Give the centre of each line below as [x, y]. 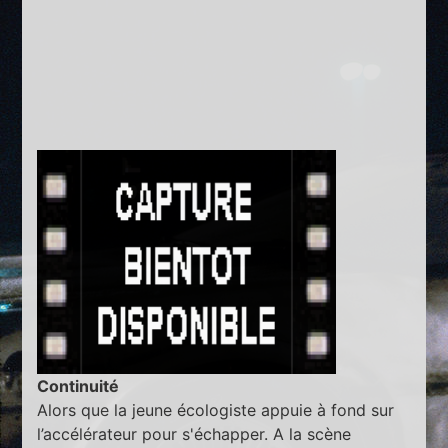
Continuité [78, 385]
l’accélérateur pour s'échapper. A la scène [194, 433]
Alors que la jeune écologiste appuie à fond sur [216, 409]
